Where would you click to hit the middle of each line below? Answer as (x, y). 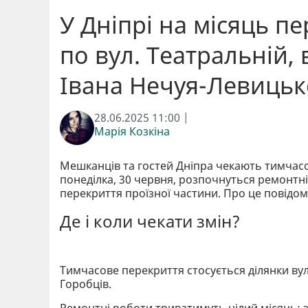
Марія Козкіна (132, 131)
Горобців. (86, 284)
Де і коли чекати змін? (150, 221)
